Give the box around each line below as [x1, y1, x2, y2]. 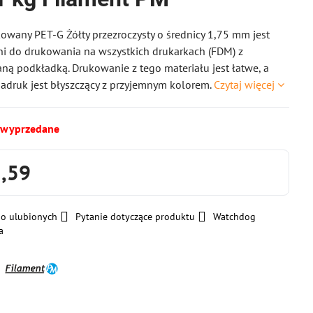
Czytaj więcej [214, 78, 275, 92]
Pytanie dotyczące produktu [75, 210, 196, 223]
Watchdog [213, 210, 256, 223]
